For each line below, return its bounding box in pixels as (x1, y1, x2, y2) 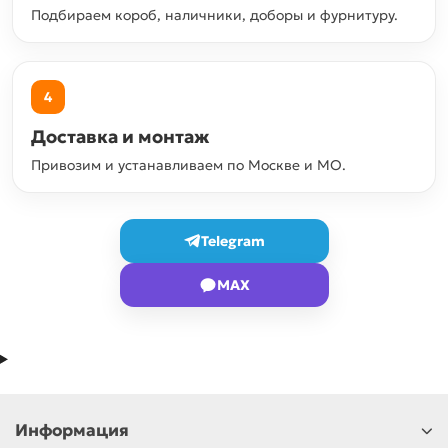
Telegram (201, 231, 265, 250)
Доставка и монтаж (31, 124, 209, 148)
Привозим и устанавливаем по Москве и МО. (31, 155, 346, 174)
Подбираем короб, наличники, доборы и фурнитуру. (31, 5, 398, 24)
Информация (15, 420, 129, 441)
